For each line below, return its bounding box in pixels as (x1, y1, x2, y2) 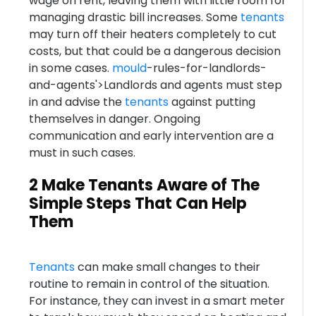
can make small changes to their (74, 259, 260, 275)
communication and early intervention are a (28, 128, 274, 144)
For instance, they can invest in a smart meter (28, 293, 285, 309)
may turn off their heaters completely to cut (28, 26, 276, 42)
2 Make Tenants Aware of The (28, 174, 260, 196)
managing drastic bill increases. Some (28, 9, 241, 25)
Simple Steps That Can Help (28, 193, 247, 214)
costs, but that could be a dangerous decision (28, 43, 281, 59)
